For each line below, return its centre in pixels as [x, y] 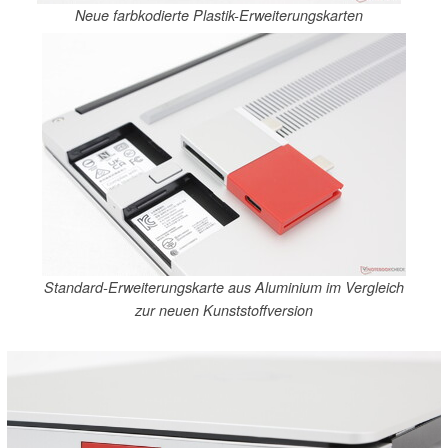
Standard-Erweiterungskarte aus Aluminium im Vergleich [224, 287]
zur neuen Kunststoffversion [224, 310]
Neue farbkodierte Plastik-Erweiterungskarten [219, 15]
